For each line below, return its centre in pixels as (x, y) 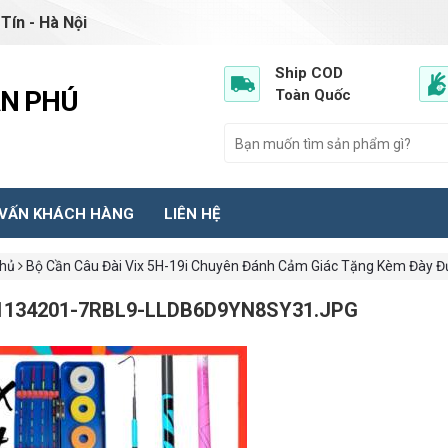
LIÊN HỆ (192, 214)
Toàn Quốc (313, 95)
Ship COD (309, 73)
